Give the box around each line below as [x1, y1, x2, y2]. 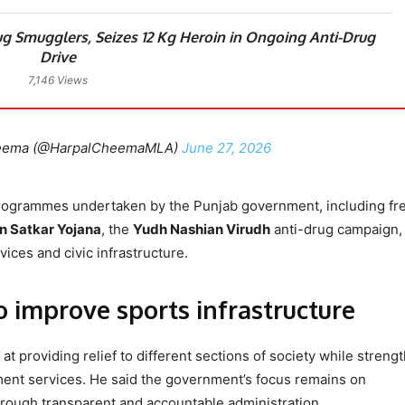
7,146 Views [28, 72, 88, 87]
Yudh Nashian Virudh [133, 220, 270, 238]
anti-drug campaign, [270, 220, 402, 238]
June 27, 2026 [182, 138, 271, 156]
